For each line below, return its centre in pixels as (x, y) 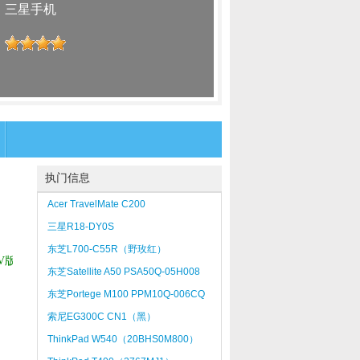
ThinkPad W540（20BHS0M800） (123, 339)
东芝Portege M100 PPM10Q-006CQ (126, 294)
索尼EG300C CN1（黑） (101, 317)
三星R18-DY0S (80, 227)
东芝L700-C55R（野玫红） (106, 249)
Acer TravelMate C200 (96, 204)
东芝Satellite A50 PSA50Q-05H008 (123, 272)
